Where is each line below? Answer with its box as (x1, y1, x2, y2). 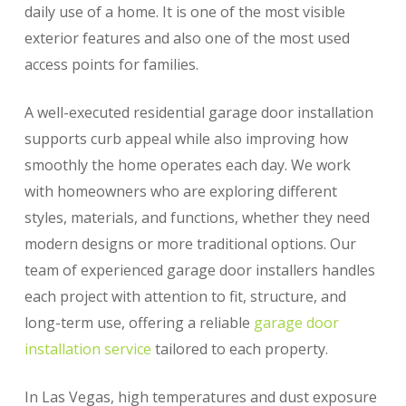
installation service (24, 339, 151, 359)
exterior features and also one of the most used (24, 28, 350, 48)
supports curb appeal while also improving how (24, 129, 348, 149)
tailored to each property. (150, 339, 328, 359)
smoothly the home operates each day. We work (24, 155, 351, 175)
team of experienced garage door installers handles (24, 260, 375, 280)
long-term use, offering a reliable (24, 313, 254, 333)
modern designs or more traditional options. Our (24, 234, 356, 254)
